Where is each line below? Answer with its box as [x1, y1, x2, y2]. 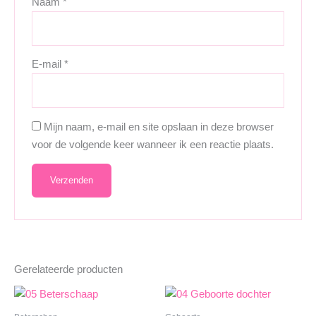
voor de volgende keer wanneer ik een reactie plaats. [32, 138, 274, 150]
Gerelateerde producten [14, 263, 123, 275]
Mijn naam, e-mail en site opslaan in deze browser [44, 121, 274, 133]
